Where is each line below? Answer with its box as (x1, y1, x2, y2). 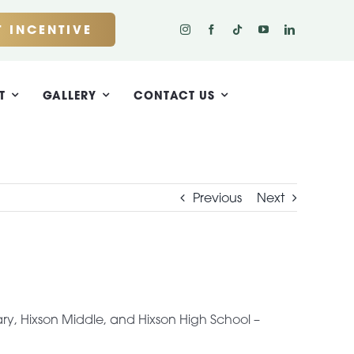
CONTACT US (134, 87, 216, 103)
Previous (193, 190, 242, 205)
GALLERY (43, 87, 97, 103)
